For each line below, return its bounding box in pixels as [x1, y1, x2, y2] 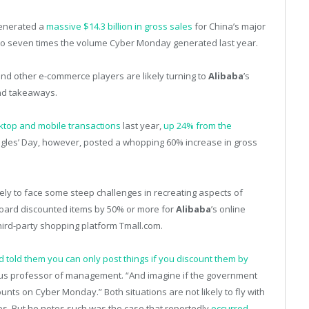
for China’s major [192, 20, 266, 33]
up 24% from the [163, 119, 232, 132]
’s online [211, 202, 246, 215]
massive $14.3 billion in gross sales [46, 20, 192, 33]
